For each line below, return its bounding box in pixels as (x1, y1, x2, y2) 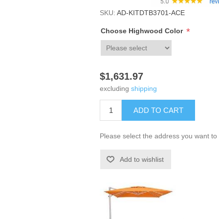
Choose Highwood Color (101, 27, 185, 35)
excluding (100, 85, 131, 93)
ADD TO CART (133, 106, 184, 115)
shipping (131, 85, 157, 93)
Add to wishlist (120, 155, 164, 164)
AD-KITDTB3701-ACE (117, 8, 185, 17)
